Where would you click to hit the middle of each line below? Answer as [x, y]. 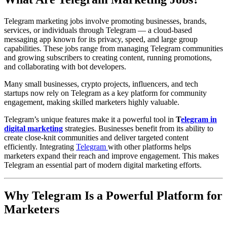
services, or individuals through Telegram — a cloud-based [98, 30]
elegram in [199, 119]
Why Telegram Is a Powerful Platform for [113, 195]
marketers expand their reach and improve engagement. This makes [111, 156]
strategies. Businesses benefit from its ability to [138, 128]
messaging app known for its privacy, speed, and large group [101, 39]
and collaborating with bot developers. [65, 66]
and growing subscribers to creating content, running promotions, [108, 57]
